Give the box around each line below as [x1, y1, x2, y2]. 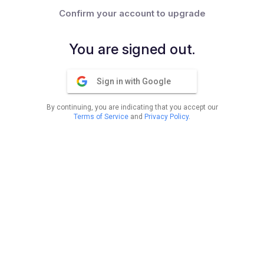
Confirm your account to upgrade [58, 8, 206, 19]
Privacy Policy [144, 113, 189, 121]
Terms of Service [74, 113, 128, 121]
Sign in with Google [97, 77, 171, 86]
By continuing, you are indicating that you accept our [46, 103, 218, 111]
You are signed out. [69, 41, 195, 58]
